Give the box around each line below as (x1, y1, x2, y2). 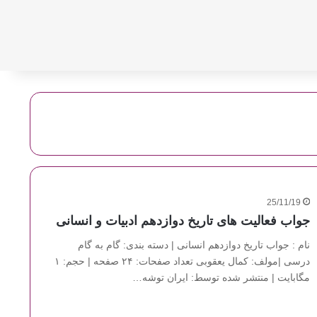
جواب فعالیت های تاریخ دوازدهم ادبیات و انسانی (55, 214, 310, 228)
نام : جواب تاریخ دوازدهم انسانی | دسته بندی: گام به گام (77, 239, 310, 250)
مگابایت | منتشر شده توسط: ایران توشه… (132, 272, 310, 283)
